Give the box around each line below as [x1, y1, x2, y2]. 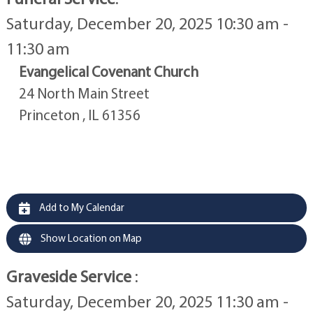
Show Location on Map [38, 231, 142, 245]
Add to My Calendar [36, 201, 124, 214]
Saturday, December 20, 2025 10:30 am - [6, 13, 289, 34]
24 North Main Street [18, 84, 150, 103]
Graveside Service [6, 265, 135, 287]
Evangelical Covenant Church [18, 62, 198, 81]
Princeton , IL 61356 [18, 105, 140, 124]
